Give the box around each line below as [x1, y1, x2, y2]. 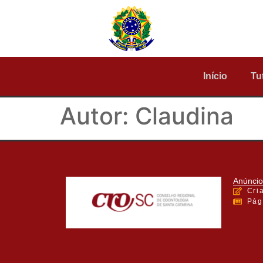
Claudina [135, 102, 234, 131]
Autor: [60, 102, 135, 131]
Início [203, 71, 228, 82]
